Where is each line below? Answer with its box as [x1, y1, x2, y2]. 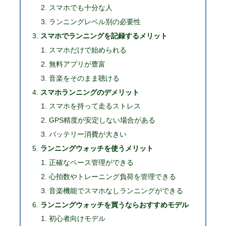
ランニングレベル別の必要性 [48, 18, 141, 26]
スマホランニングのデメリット [40, 88, 139, 96]
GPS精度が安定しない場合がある [48, 116, 155, 125]
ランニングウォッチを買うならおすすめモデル [40, 200, 189, 209]
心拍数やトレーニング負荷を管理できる [48, 172, 176, 181]
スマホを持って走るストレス [48, 102, 141, 110]
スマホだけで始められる [48, 45, 127, 54]
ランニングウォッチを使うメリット [40, 144, 153, 153]
